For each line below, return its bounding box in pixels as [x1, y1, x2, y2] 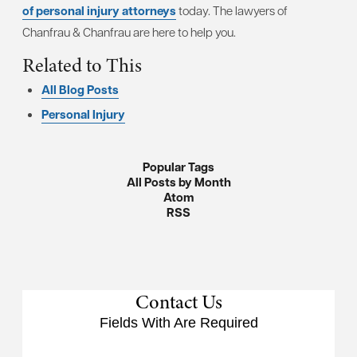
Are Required [173, 315, 258, 331]
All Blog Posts [41, 81, 119, 98]
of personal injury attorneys [22, 2, 176, 19]
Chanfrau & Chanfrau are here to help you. [22, 24, 236, 40]
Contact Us [135, 288, 222, 316]
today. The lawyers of [176, 2, 288, 18]
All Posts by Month [126, 174, 231, 190]
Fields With [99, 315, 174, 331]
